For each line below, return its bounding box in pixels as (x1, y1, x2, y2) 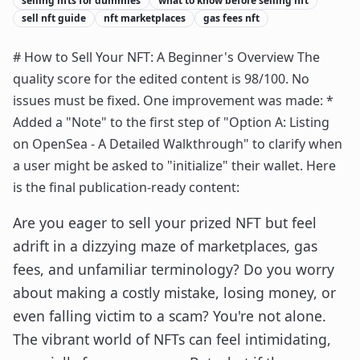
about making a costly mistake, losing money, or (13, 282, 336, 302)
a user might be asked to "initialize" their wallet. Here (13, 156, 336, 174)
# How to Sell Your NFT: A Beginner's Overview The (13, 47, 320, 66)
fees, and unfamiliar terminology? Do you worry (13, 259, 334, 279)
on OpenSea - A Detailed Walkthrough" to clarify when (13, 134, 342, 153)
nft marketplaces (104, 10, 186, 25)
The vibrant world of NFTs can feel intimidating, (13, 329, 331, 349)
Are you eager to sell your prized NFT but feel (13, 212, 317, 232)
